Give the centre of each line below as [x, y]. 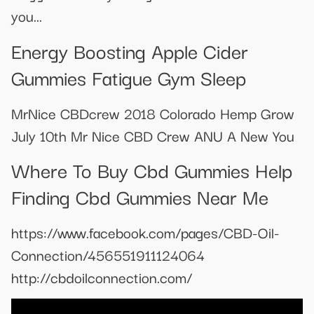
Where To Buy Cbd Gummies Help [152, 170]
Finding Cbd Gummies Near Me [140, 196]
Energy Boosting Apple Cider [130, 50]
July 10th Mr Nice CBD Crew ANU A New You [153, 135]
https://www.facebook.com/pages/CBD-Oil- [145, 232]
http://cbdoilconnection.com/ [102, 277]
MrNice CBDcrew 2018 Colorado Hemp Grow [153, 112]
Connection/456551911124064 [108, 255]
